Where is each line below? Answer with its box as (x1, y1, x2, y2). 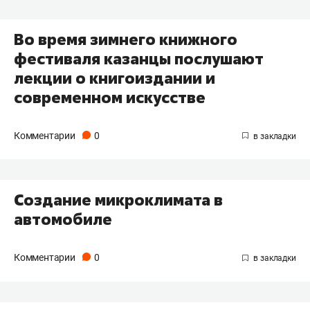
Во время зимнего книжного (14, 28, 237, 50)
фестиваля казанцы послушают (14, 48, 264, 69)
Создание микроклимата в (14, 190, 223, 211)
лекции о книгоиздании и (14, 67, 215, 89)
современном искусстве (14, 86, 206, 108)
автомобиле (14, 209, 112, 230)
